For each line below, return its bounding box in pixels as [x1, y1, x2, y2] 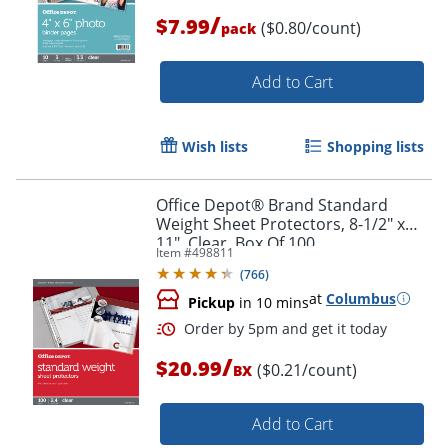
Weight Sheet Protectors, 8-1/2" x [156, 212, 405, 235]
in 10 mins [235, 292, 309, 312]
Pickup [188, 292, 235, 312]
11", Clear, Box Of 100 [156, 231, 315, 254]
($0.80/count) [261, 16, 361, 39]
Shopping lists [327, 136, 424, 156]
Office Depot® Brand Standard [156, 193, 388, 216]
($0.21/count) [257, 358, 357, 381]
